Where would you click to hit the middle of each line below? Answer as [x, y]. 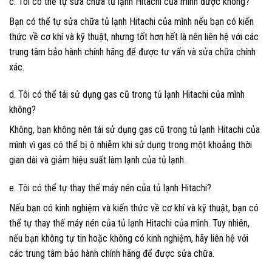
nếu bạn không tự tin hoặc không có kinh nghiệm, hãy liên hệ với [129, 239]
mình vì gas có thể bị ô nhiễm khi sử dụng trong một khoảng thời [131, 145]
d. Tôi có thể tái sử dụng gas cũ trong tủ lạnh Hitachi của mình [127, 95]
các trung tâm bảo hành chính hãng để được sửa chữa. [112, 254]
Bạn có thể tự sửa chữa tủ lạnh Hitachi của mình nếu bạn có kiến [131, 21]
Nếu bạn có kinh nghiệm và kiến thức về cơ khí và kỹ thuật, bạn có [134, 208]
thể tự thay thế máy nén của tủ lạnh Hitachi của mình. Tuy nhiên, [129, 223]
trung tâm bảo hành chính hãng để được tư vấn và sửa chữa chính [132, 52]
